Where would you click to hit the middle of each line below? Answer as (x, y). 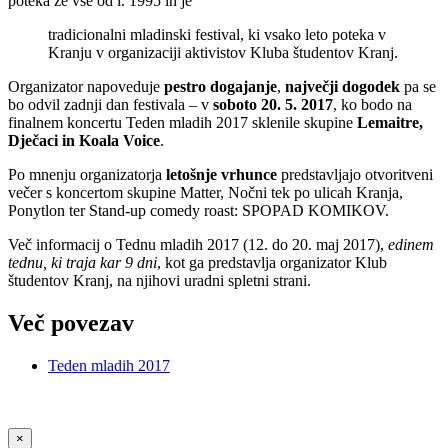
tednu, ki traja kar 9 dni (82, 262)
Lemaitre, (390, 122)
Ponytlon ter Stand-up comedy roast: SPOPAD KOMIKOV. (198, 210)
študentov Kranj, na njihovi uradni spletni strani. (161, 280)
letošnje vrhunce (221, 174)
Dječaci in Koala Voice (84, 140)
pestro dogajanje (220, 86)
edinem (409, 244)
